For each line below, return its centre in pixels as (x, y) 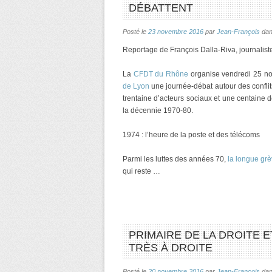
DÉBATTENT (161, 8)
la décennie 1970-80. (158, 110)
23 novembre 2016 (176, 32)
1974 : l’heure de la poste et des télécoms (191, 135)
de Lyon (136, 86)
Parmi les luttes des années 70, (175, 159)
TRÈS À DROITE (171, 248)
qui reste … (141, 171)
